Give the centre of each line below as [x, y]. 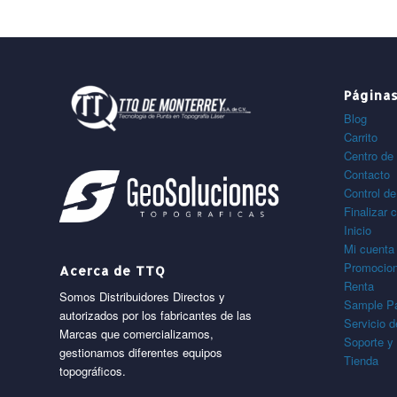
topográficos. [93, 370]
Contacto [366, 175]
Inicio [357, 230]
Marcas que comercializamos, [136, 333]
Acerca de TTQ [113, 270]
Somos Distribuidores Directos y [142, 296]
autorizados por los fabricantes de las [156, 315]
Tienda [361, 361]
